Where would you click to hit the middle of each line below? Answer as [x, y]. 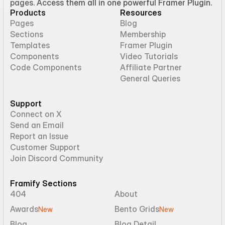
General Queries [150, 78]
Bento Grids [137, 209]
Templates [30, 45]
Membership [143, 34]
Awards [24, 209]
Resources [141, 13]
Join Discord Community [57, 158]
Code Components [46, 67]
